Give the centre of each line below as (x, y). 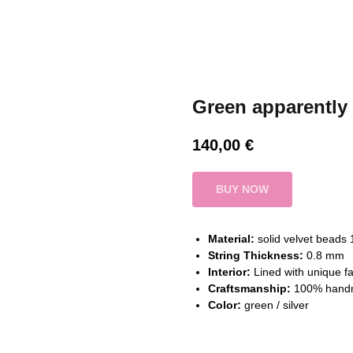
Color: (225, 305)
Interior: (229, 272)
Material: (231, 239)
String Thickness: (256, 256)
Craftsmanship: (249, 289)
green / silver (275, 305)
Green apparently (270, 107)
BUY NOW (242, 190)
